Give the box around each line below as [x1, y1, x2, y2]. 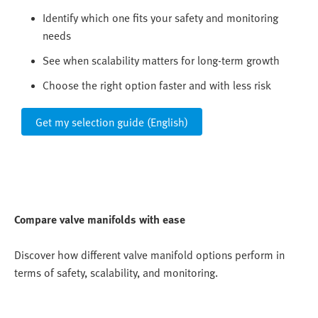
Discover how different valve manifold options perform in [14, 246, 285, 263]
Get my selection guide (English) [35, 113, 188, 131]
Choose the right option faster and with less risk [43, 76, 271, 94]
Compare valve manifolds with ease [14, 210, 185, 228]
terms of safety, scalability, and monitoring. [14, 263, 218, 281]
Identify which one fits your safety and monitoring [43, 9, 278, 26]
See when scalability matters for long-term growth [43, 51, 280, 69]
